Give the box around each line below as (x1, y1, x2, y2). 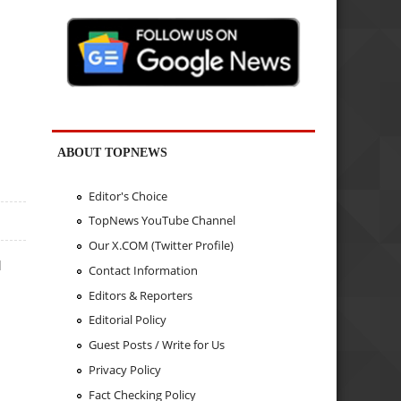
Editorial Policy (88, 311, 166, 328)
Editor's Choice (88, 187, 167, 204)
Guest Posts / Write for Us (88, 337, 225, 354)
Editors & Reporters (88, 286, 192, 303)
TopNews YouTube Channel (88, 212, 235, 229)
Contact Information (88, 261, 198, 278)
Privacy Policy (88, 361, 161, 378)
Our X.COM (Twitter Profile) (88, 237, 234, 254)
